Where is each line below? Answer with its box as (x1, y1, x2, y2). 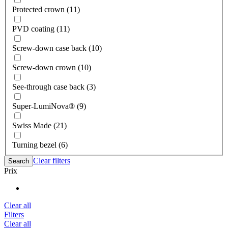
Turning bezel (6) (12, 140, 68, 150)
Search (8, 157, 29, 165)
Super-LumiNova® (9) (12, 102, 86, 111)
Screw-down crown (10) (12, 63, 91, 72)
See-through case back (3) (12, 82, 96, 92)
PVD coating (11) (12, 24, 70, 34)
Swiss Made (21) (12, 121, 67, 130)
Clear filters (33, 156, 70, 165)
